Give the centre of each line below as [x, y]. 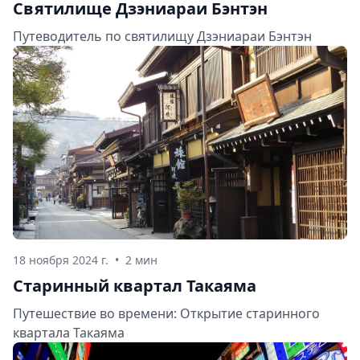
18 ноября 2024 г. [61, 260]
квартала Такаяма [69, 332]
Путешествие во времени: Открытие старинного [166, 313]
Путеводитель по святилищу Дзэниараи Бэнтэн [162, 37]
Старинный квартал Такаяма [135, 285]
